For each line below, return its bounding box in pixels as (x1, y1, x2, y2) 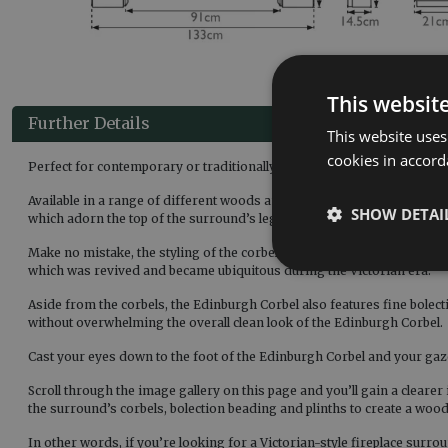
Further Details (28, 112, 150, 133)
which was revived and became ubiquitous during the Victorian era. (28, 262, 431, 278)
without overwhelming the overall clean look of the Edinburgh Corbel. (28, 314, 443, 330)
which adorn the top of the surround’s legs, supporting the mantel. (28, 210, 425, 226)
